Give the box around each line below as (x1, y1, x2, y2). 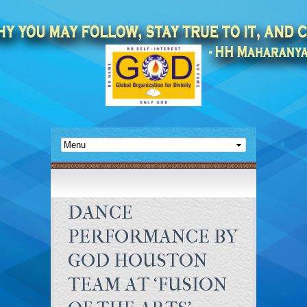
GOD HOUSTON (68, 249, 208, 271)
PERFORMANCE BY (68, 225, 238, 247)
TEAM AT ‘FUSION (68, 273, 228, 295)
